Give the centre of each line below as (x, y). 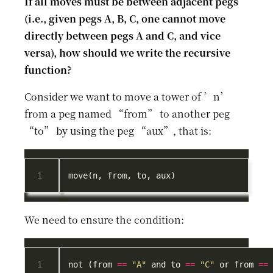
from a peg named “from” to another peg (127, 114)
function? (48, 70)
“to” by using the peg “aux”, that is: (118, 131)
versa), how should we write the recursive (127, 53)
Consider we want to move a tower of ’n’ (127, 97)
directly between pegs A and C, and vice (122, 36)
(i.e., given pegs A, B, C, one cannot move (125, 19)
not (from (93, 264)
